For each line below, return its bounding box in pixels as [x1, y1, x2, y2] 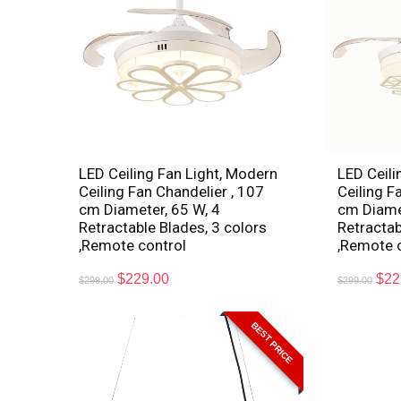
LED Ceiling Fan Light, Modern [79, 165, 278, 183]
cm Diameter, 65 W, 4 [79, 200, 221, 219]
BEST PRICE [249, 320, 295, 366]
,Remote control [79, 236, 187, 255]
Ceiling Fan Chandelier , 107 [79, 183, 265, 201]
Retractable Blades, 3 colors [79, 218, 268, 237]
